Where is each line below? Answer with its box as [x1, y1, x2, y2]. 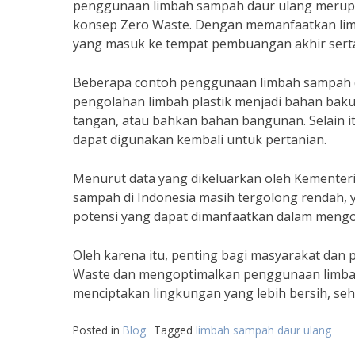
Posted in [73, 323, 123, 338]
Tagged [154, 323, 196, 338]
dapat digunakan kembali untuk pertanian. [73, 131, 326, 148]
